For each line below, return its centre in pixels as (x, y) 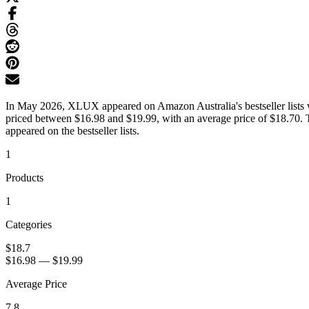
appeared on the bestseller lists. (72, 131)
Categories (29, 225)
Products (24, 178)
